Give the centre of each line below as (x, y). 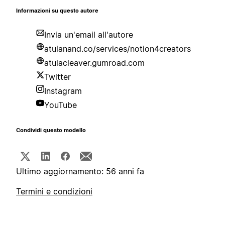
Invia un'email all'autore (89, 35)
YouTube (61, 105)
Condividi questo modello (51, 131)
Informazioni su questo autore (57, 11)
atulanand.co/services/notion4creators (118, 49)
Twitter (58, 77)
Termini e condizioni (54, 192)
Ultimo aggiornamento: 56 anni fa (80, 172)
